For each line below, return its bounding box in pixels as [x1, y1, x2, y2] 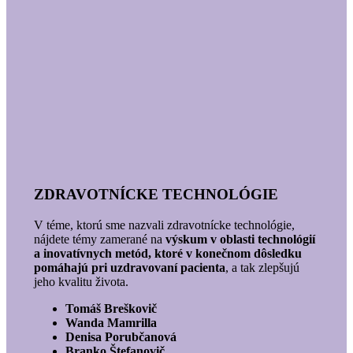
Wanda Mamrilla [65, 315, 160, 329]
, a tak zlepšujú [225, 260, 299, 274]
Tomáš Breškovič [65, 301, 160, 315]
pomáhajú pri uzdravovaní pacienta [33, 260, 225, 274]
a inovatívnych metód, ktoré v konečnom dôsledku [33, 246, 302, 260]
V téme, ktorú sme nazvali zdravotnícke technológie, [33, 217, 295, 232]
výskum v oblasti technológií [165, 232, 315, 246]
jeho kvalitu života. [33, 274, 128, 288]
